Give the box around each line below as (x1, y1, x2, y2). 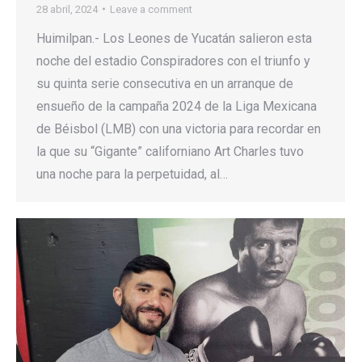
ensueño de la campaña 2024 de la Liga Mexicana (36, 98, 317, 114)
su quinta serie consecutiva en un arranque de (36, 75, 293, 91)
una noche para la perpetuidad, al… (36, 166, 228, 182)
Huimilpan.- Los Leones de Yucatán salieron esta (36, 30, 312, 46)
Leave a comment (110, 2, 192, 15)
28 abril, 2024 (36, 2, 98, 15)
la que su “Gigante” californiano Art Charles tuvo (36, 143, 304, 159)
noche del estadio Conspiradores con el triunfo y (36, 53, 310, 69)
